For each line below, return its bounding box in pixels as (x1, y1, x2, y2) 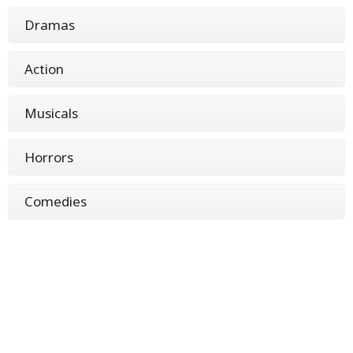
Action (24, 60, 64, 79)
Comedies (24, 192, 87, 211)
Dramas (24, 16, 75, 35)
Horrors (24, 148, 73, 167)
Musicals (24, 104, 78, 123)
